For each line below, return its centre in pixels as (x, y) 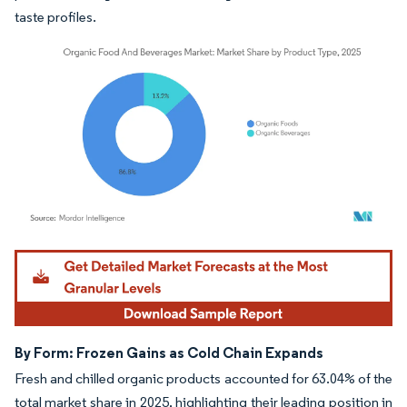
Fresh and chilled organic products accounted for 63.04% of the (203, 378)
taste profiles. (55, 17)
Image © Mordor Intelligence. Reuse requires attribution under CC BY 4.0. (193, 252)
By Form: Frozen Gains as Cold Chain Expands (169, 352)
